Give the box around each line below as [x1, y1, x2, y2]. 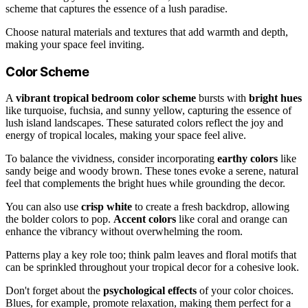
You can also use [5, 201, 81, 213]
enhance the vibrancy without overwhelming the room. [5, 225, 243, 238]
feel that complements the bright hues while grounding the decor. [5, 177, 285, 190]
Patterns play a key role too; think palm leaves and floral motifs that [5, 249, 296, 261]
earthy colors [217, 153, 278, 165]
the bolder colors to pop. [5, 213, 113, 225]
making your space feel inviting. [5, 38, 144, 50]
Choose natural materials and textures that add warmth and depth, [5, 25, 288, 38]
